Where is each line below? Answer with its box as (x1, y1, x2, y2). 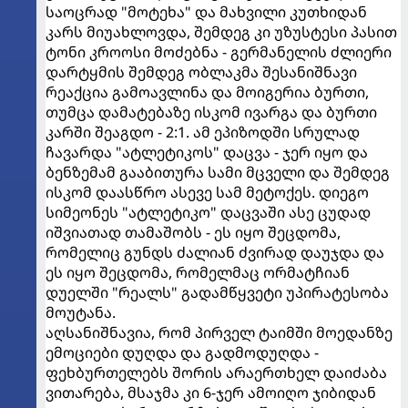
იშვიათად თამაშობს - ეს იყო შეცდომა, (46, 221, 341, 242)
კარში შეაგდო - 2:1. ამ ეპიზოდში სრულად (46, 121, 360, 142)
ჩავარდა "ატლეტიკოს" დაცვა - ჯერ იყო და (46, 141, 368, 162)
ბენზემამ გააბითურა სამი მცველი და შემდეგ (46, 161, 390, 182)
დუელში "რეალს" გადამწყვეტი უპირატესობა (46, 281, 389, 302)
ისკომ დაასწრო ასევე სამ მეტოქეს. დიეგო (46, 181, 369, 202)
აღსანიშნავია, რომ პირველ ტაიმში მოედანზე (46, 321, 393, 342)
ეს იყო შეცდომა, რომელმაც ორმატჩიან (46, 261, 350, 282)
